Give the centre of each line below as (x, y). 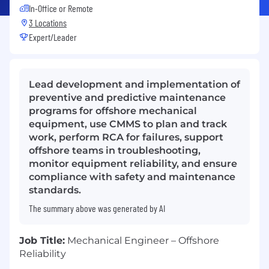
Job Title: (42, 241)
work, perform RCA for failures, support (126, 138)
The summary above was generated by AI (97, 208)
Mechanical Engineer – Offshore (142, 241)
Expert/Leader (53, 37)
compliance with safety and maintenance (132, 177)
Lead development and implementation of (134, 85)
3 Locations (48, 23)
